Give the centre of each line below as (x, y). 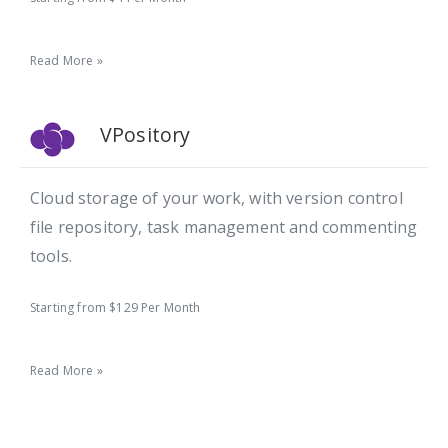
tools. (51, 255)
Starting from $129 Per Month (115, 307)
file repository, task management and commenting (224, 226)
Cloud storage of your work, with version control (216, 197)
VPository (145, 135)
